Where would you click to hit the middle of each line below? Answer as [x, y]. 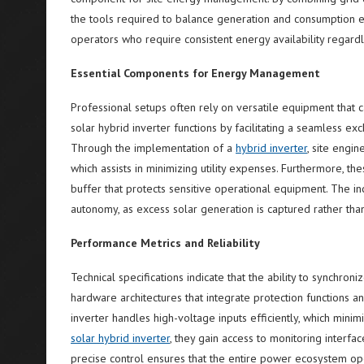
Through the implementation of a [153, 148]
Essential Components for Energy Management [195, 73]
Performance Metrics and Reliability [165, 243]
